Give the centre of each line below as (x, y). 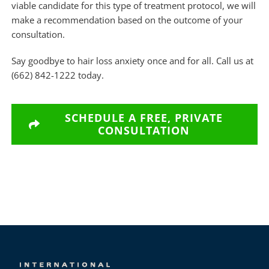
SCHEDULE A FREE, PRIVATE (144, 117)
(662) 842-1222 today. (57, 75)
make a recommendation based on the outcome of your (127, 20)
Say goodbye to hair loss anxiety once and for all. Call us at (132, 60)
